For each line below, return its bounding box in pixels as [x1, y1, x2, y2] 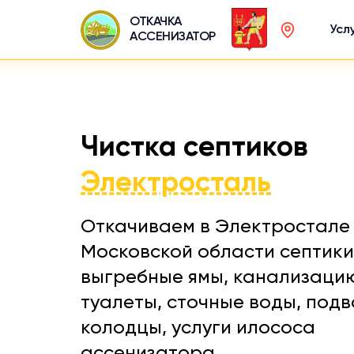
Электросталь [81, 169, 271, 198]
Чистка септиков [81, 134, 307, 162]
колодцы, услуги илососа [81, 318, 315, 337]
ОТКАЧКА [130, 15, 182, 28]
